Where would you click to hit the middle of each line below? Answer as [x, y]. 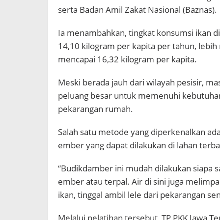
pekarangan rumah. [96, 109]
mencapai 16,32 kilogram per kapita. [127, 59]
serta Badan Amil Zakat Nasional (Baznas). [137, 10]
